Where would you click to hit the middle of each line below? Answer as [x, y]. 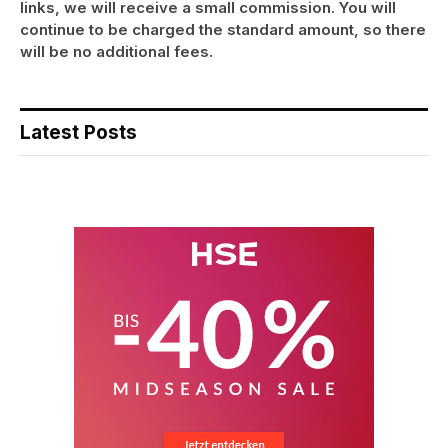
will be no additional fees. [116, 51]
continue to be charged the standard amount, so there [223, 29]
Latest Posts [78, 132]
